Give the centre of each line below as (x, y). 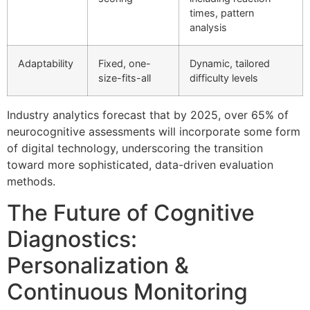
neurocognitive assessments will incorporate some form (154, 132)
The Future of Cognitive (131, 212)
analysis (208, 28)
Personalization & (98, 265)
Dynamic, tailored (230, 64)
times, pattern (222, 13)
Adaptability (46, 64)
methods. (31, 182)
